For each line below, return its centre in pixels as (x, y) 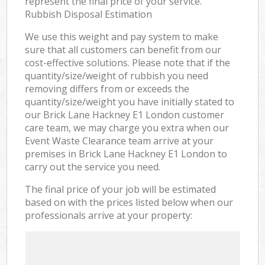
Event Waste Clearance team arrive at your (119, 140)
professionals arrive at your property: (109, 215)
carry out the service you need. (93, 167)
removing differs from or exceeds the (107, 88)
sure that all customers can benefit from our (123, 49)
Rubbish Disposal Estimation (89, 14)
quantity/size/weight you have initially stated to (130, 101)
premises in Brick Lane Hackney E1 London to (126, 153)
